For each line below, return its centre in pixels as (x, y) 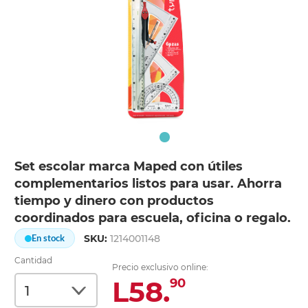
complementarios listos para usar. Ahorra (148, 184)
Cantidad (34, 261)
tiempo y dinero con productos (114, 201)
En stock (48, 238)
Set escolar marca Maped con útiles (129, 167)
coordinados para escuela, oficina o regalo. (153, 218)
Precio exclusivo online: (161, 267)
